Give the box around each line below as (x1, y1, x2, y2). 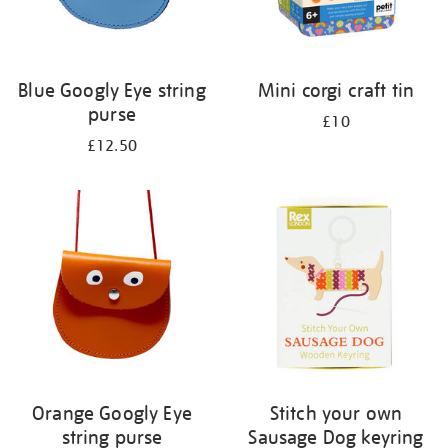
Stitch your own (269, 401, 403, 425)
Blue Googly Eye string (18, 78, 206, 102)
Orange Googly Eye (32, 401, 192, 425)
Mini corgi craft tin (257, 78, 415, 102)
